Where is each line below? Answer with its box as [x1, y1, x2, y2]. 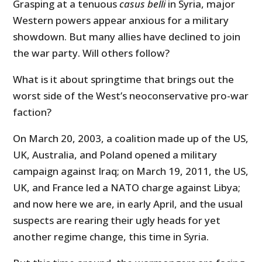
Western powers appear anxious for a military [13, 13, 229, 27]
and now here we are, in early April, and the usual [13, 197, 243, 211]
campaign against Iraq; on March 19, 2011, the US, [13, 164, 249, 178]
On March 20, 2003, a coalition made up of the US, [13, 132, 249, 146]
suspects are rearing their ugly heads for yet [13, 213, 221, 227]
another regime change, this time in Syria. [13, 230, 209, 244]
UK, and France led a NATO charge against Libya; [13, 181, 241, 195]
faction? [13, 105, 52, 119]
